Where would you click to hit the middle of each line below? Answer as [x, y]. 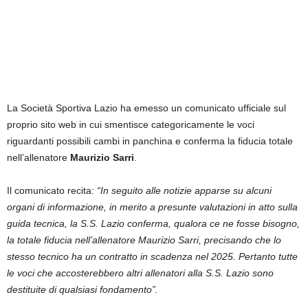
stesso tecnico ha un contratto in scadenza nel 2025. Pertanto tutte [152, 256]
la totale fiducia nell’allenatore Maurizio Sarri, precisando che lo [144, 240]
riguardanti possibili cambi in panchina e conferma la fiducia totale [150, 141]
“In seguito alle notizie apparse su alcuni [183, 190]
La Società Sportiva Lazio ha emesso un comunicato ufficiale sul [146, 108]
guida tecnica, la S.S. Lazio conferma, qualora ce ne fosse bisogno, [153, 223]
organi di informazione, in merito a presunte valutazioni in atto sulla [152, 207]
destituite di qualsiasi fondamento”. [82, 289]
